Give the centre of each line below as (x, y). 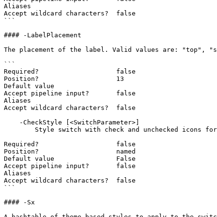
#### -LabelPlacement (43, 35)
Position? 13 (64, 79)
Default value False (70, 159)
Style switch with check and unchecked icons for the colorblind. (19, 130)
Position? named (70, 151)
